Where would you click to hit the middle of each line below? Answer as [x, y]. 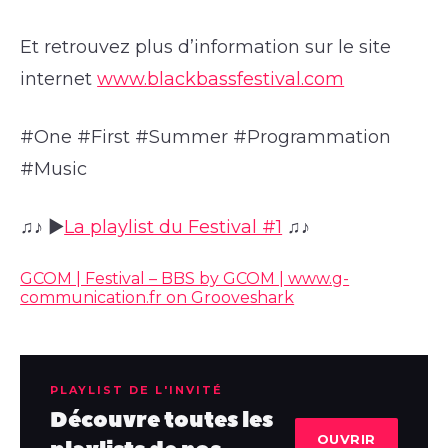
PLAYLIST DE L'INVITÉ [136, 389]
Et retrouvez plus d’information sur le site [206, 46]
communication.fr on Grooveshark [157, 297]
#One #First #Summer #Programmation [206, 136]
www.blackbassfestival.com [221, 78]
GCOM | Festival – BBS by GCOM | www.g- [185, 278]
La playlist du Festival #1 [173, 226]
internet [59, 78]
